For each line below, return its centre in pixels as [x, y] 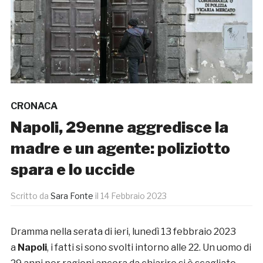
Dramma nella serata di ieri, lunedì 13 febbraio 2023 [123, 232]
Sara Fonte [72, 196]
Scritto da [30, 196]
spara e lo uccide [73, 170]
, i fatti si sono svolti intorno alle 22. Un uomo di [149, 248]
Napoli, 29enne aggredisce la [119, 127]
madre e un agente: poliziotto [120, 149]
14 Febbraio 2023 [133, 196]
